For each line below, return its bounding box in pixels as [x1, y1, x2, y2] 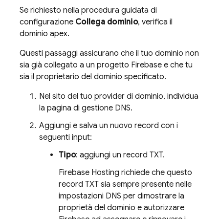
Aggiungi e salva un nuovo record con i [39, 120, 178, 131]
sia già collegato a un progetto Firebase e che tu [20, 60, 193, 70]
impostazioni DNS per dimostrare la [59, 191, 184, 201]
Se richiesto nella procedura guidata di [20, 5, 157, 15]
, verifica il [137, 17, 173, 27]
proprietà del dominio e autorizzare [59, 202, 184, 213]
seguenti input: [39, 132, 92, 142]
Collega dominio [75, 17, 138, 27]
